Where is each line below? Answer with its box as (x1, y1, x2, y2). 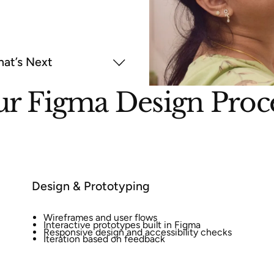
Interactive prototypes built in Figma (43, 219, 201, 231)
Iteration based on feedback (43, 233, 165, 245)
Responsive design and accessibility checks (43, 226, 232, 238)
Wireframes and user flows (43, 212, 157, 224)
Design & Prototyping (31, 178, 150, 193)
